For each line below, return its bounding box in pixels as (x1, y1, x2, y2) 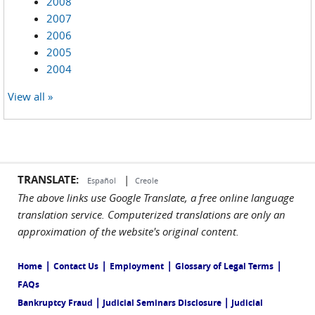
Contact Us (53, 259, 98, 272)
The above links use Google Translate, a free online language (18, 190, 294, 205)
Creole (135, 174, 158, 186)
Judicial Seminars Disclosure (101, 296, 224, 309)
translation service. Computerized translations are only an (18, 207, 285, 221)
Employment (110, 259, 164, 272)
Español (87, 174, 118, 186)
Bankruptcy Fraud (18, 296, 95, 309)
